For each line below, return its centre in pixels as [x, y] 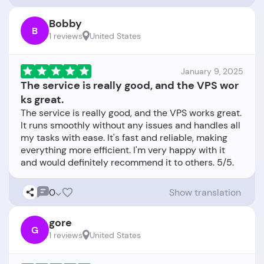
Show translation [205, 192]
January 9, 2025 [212, 72]
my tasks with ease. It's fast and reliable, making [124, 138]
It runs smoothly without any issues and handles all [131, 126]
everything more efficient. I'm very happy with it [123, 150]
